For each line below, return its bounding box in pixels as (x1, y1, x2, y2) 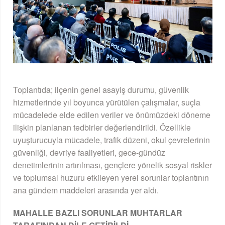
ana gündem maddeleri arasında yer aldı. (13, 184, 159, 196)
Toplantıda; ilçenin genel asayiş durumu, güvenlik (13, 83, 189, 95)
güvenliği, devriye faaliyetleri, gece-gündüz (13, 146, 165, 158)
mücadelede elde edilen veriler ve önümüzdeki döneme (13, 108, 210, 121)
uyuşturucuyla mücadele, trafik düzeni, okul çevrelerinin (13, 134, 210, 146)
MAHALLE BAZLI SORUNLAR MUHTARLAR (13, 206, 182, 218)
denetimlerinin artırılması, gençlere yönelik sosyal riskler (13, 159, 212, 171)
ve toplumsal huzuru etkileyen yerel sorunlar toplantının (13, 171, 209, 183)
